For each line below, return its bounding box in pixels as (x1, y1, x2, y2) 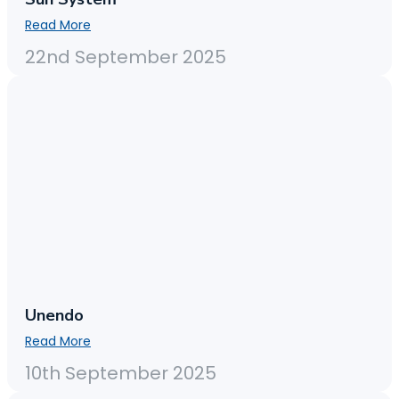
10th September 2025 (25, 361, 216, 387)
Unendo (25, 305, 84, 327)
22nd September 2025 (25, 45, 226, 70)
